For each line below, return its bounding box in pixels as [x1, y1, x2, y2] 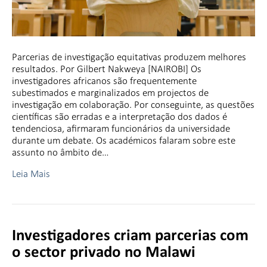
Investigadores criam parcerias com [12, 228, 249, 245]
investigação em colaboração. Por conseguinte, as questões [12, 98, 254, 111]
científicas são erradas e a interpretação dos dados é [12, 110, 227, 123]
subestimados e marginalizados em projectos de [12, 86, 209, 100]
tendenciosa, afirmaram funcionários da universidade [12, 122, 230, 135]
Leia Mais [12, 167, 50, 181]
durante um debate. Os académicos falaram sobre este [12, 134, 235, 147]
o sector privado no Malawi [12, 245, 195, 262]
